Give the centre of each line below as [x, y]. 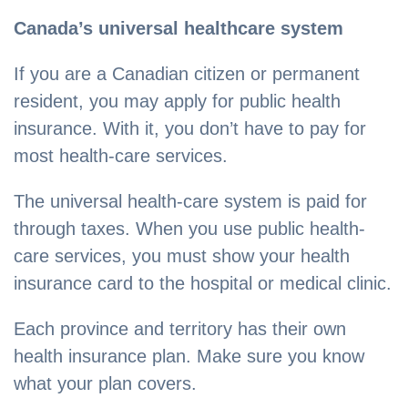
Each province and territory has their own [180, 329]
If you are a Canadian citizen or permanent [187, 74]
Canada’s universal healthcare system [178, 29]
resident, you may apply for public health [177, 102]
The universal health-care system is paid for [190, 202]
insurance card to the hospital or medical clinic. [203, 284]
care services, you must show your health [182, 256]
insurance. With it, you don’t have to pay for [190, 129]
